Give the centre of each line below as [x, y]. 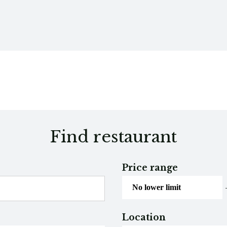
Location [144, 218]
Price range [150, 168]
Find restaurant [113, 137]
